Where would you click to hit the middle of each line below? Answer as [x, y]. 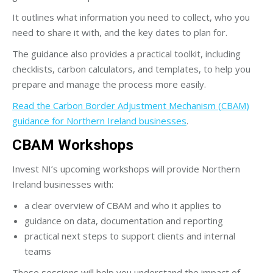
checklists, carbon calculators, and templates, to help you [131, 69]
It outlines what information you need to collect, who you [131, 17]
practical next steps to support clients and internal [130, 236]
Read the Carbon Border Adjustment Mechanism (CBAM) [131, 105]
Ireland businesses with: [63, 184]
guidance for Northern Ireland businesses [99, 120]
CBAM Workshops [73, 145]
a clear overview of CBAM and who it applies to [123, 205]
